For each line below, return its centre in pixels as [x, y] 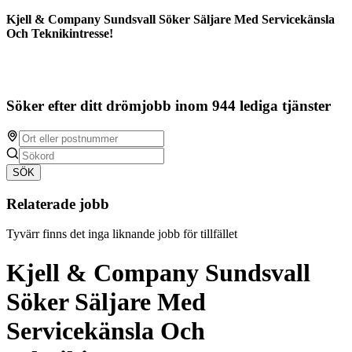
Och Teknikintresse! [60, 34]
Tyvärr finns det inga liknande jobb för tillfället [122, 234]
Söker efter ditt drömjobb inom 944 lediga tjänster [169, 106]
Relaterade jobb [58, 203]
